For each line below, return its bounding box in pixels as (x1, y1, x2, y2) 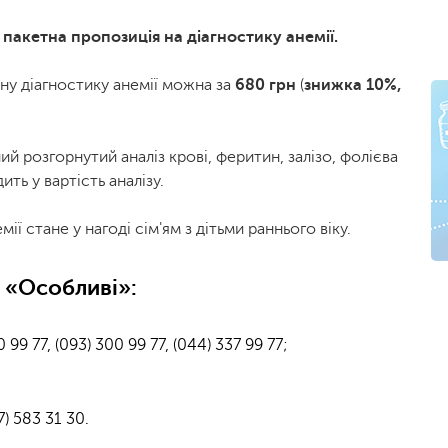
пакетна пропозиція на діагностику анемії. (3, 28, 338, 46)
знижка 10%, (304, 76, 402, 94)
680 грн (235, 76, 300, 94)
